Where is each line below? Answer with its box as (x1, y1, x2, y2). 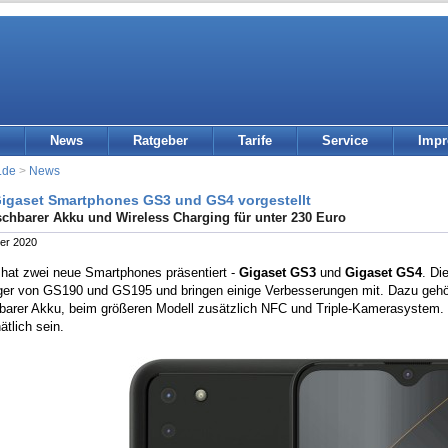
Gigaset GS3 (239, 265, 316, 281)
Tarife (238, 133, 272, 148)
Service (322, 133, 368, 148)
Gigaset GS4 (345, 265, 422, 281)
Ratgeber (133, 133, 188, 148)
